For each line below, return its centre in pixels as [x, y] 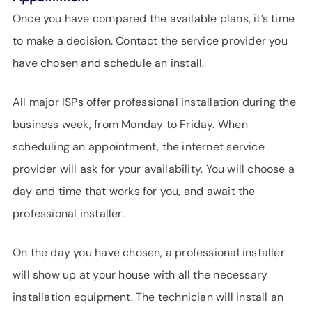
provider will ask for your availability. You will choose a [154, 169]
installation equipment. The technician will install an [148, 297]
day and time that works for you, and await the [134, 191]
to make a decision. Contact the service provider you [150, 41]
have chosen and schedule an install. [109, 63]
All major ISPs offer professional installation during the [154, 102]
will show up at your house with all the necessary [140, 275]
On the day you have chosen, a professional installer [149, 252]
